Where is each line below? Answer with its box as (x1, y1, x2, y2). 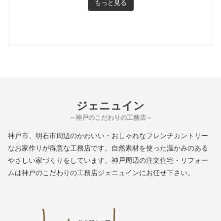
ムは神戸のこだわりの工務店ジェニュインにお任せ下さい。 (8, 168, 194, 177)
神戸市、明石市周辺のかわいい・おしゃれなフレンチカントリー (8, 131, 208, 140)
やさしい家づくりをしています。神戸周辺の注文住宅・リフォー (8, 156, 208, 164)
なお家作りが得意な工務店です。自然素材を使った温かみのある (8, 144, 208, 152)
